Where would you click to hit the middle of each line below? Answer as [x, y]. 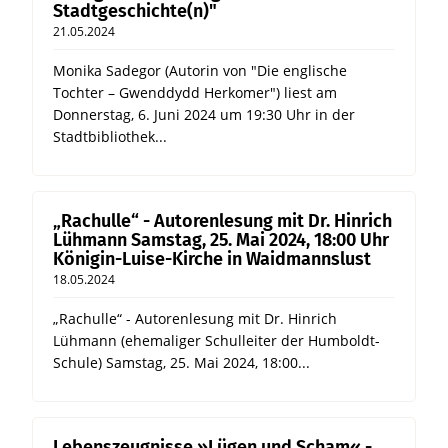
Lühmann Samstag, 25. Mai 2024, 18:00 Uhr [221, 240]
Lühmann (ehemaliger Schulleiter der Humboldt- [216, 341]
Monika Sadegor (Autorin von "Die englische [200, 71]
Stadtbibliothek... [110, 137]
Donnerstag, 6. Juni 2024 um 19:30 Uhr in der [204, 115]
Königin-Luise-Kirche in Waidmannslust [212, 259]
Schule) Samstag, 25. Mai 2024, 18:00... [181, 363]
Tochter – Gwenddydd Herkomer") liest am [195, 93]
